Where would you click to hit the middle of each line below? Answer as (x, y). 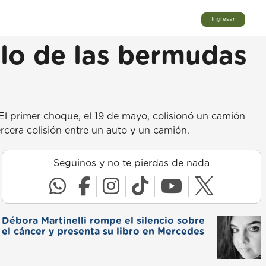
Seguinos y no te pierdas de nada (131, 163)
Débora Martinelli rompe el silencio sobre (103, 221)
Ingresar (223, 19)
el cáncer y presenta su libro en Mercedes (103, 232)
